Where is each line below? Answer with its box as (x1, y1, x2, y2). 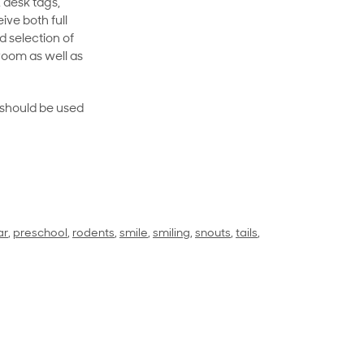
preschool (13, 227, 67, 240)
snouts (195, 227, 231, 240)
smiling (153, 227, 190, 240)
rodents (72, 227, 115, 240)
